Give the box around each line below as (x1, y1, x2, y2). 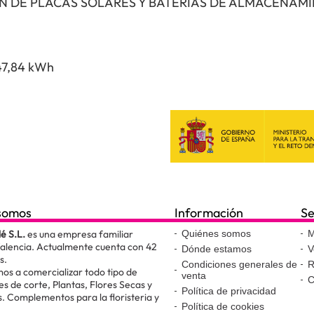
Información (175, 205, 243, 221)
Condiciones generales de (182, 259, 297, 271)
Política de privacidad (182, 285, 276, 297)
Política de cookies (182, 301, 264, 313)
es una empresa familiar (25, 228, 133, 241)
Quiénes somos (182, 228, 251, 240)
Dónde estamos (182, 243, 252, 255)
